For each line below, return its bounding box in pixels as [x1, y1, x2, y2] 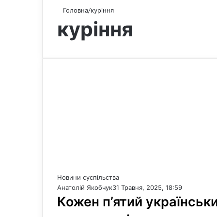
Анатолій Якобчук [57, 184, 112, 191]
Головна [61, 6, 88, 14]
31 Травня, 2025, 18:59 [112, 184, 182, 191]
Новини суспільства [57, 173, 119, 181]
